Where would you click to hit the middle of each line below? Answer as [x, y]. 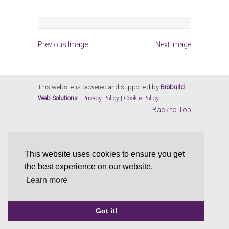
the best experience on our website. [89, 167]
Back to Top [172, 110]
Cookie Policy [141, 98]
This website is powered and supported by [99, 87]
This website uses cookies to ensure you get [105, 154]
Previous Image [63, 44]
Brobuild [173, 87]
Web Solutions [58, 98]
